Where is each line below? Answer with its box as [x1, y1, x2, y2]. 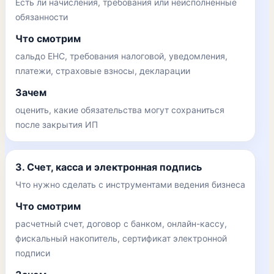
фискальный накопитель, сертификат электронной [15, 233, 227, 243]
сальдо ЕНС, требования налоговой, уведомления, [15, 51, 228, 61]
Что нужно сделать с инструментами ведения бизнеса [15, 179, 245, 190]
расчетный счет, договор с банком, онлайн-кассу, [15, 218, 227, 229]
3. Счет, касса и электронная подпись [15, 161, 202, 173]
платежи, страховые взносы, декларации [15, 65, 190, 76]
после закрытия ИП [15, 119, 98, 130]
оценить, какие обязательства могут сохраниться [15, 105, 224, 115]
